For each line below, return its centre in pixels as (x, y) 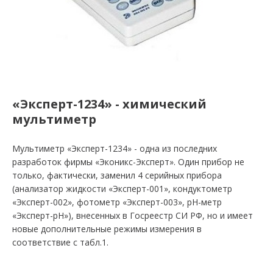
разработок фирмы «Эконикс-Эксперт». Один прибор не (128, 162)
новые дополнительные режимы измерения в (107, 229)
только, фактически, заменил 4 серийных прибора (117, 175)
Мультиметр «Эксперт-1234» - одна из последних (115, 148)
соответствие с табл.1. (60, 242)
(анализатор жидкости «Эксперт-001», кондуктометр (122, 189)
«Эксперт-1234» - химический (109, 104)
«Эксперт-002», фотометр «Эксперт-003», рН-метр (117, 202)
